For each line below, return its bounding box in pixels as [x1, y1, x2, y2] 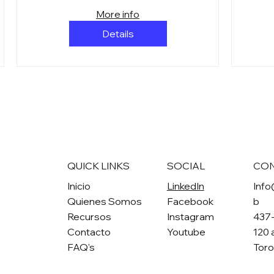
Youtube [166, 225, 206, 238]
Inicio [67, 179, 91, 192]
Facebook [166, 194, 213, 207]
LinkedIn [166, 179, 204, 192]
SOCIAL [166, 159, 205, 172]
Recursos [67, 210, 111, 223]
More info [96, 8, 140, 21]
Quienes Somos [67, 194, 142, 207]
